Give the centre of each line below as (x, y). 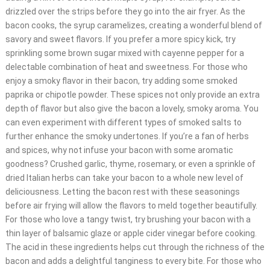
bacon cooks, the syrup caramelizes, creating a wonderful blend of (133, 26)
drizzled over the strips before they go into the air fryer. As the (125, 12)
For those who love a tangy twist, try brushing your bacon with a (128, 220)
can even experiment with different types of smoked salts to (123, 123)
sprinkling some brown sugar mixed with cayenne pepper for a (124, 53)
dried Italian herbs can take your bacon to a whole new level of (124, 178)
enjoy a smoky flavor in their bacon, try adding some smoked (121, 81)
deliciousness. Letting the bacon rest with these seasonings (122, 192)
